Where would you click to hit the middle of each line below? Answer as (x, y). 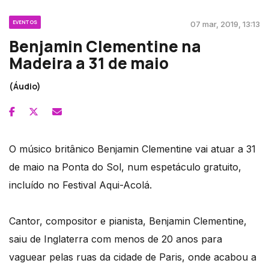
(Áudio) (25, 86)
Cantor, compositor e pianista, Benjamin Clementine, (128, 221)
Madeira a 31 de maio (89, 63)
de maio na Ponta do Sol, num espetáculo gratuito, (125, 167)
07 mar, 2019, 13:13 (225, 24)
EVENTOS (25, 22)
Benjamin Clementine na (105, 46)
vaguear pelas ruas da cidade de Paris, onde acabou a (133, 257)
